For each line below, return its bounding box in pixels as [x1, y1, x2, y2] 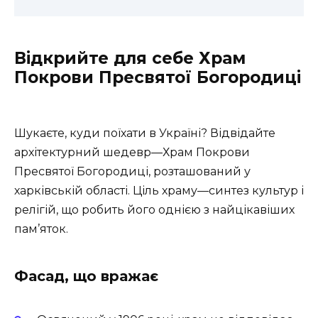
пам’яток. [14, 221, 68, 236]
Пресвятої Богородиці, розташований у [14, 164, 251, 178]
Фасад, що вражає [14, 267, 158, 285]
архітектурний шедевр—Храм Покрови [14, 145, 250, 159]
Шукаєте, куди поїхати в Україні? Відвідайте [14, 126, 275, 140]
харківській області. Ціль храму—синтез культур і [14, 183, 304, 197]
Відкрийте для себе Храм [14, 48, 246, 69]
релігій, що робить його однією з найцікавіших [14, 202, 295, 216]
